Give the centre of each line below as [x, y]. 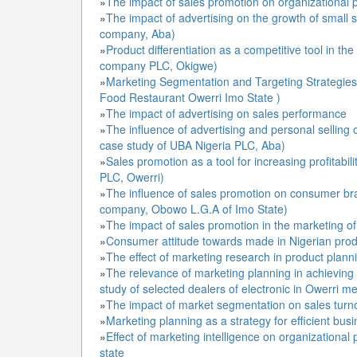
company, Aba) [139, 33]
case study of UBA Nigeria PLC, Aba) [194, 145]
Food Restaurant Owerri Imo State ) [190, 97]
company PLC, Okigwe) [159, 65]
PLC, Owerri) [133, 177]
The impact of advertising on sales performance [226, 113]
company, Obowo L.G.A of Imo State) [195, 209]
